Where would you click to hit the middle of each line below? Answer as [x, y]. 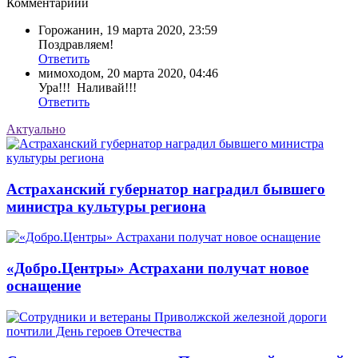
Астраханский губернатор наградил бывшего [166, 189]
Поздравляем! [76, 44]
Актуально [36, 129]
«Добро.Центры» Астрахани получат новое [157, 268]
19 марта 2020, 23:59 [162, 30]
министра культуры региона [106, 206]
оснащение [44, 285]
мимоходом [70, 73]
